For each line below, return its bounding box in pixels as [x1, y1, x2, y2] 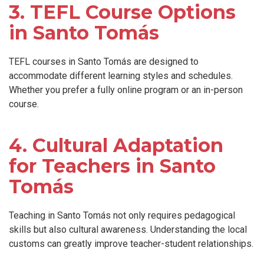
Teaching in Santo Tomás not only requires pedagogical [9, 209, 235, 221]
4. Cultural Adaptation [9, 133, 223, 157]
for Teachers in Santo [9, 154, 216, 177]
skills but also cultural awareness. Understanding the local [9, 223, 247, 235]
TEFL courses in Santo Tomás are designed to [9, 55, 199, 67]
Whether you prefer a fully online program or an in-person [9, 84, 243, 95]
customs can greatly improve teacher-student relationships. [9, 237, 253, 249]
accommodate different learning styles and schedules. [9, 70, 233, 81]
